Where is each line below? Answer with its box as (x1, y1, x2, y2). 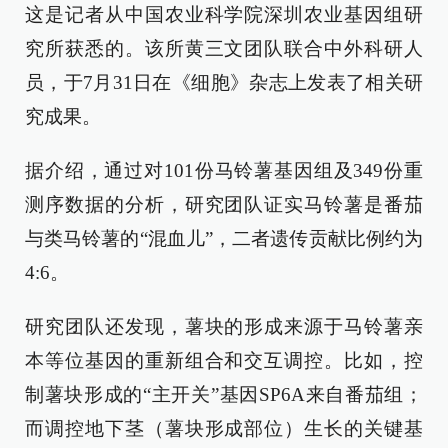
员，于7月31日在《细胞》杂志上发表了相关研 (25, 72, 423, 93)
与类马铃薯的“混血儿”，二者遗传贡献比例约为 (25, 228, 423, 249)
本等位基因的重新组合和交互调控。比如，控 (25, 350, 423, 371)
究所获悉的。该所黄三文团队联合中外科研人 (25, 38, 423, 59)
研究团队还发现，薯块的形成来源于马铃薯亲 (25, 316, 423, 337)
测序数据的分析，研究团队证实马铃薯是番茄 (25, 194, 423, 215)
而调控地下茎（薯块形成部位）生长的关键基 (25, 418, 423, 439)
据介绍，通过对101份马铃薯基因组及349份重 (25, 160, 423, 181)
